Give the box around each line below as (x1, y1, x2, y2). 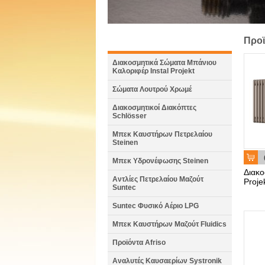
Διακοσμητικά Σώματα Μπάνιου (112, 59, 216, 67)
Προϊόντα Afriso (112, 238, 166, 247)
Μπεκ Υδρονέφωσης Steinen (112, 157, 208, 165)
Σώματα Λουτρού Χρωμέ (112, 85, 192, 93)
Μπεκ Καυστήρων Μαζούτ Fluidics (112, 220, 227, 228)
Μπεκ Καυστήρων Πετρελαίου (112, 130, 212, 138)
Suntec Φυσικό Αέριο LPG (112, 202, 199, 210)
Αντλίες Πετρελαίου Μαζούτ (112, 175, 203, 183)
